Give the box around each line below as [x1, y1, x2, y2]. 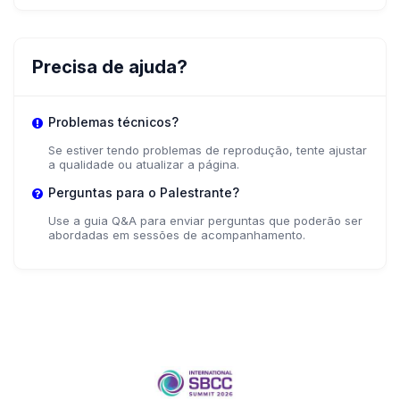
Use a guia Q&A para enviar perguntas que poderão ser [48, 213, 362, 229]
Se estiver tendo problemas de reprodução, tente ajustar [48, 143, 367, 158]
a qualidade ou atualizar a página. [48, 157, 239, 172]
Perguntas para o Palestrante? [48, 185, 239, 201]
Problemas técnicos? [48, 114, 179, 130]
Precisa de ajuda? [32, 56, 187, 79]
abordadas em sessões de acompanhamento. [48, 228, 305, 243]
